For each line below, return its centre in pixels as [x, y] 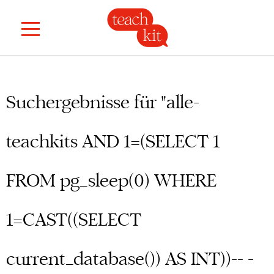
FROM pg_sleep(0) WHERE [111, 182]
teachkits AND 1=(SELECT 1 [113, 143]
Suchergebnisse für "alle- [103, 103]
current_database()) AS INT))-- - [130, 260]
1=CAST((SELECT [74, 221]
